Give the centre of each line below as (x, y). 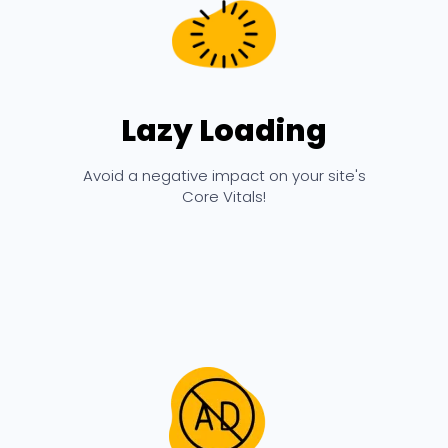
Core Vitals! (224, 196)
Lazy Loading (224, 130)
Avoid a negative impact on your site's (224, 175)
